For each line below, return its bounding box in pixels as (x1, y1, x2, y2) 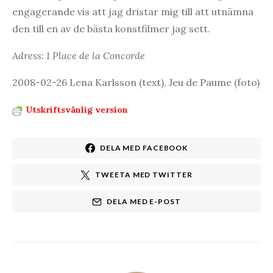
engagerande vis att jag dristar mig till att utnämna (12, 5, 253, 18)
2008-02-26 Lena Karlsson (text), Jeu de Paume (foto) (12, 76, 260, 89)
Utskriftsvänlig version (26, 104, 128, 116)
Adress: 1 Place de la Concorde (12, 49, 145, 62)
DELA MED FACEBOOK (99, 143, 188, 153)
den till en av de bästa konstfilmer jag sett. (12, 23, 210, 35)
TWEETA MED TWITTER (95, 170, 193, 180)
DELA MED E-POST (107, 197, 181, 207)
